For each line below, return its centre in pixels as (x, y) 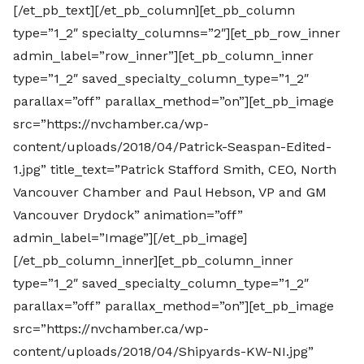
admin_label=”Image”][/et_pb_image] (130, 238)
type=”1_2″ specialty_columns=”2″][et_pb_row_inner (177, 33)
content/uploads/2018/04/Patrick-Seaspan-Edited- (172, 147)
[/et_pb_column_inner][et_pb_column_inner (153, 261)
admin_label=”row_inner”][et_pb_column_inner (163, 56)
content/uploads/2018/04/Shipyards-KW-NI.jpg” (163, 352)
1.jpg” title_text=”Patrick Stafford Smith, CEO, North (175, 170)
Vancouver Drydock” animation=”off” (128, 215)
